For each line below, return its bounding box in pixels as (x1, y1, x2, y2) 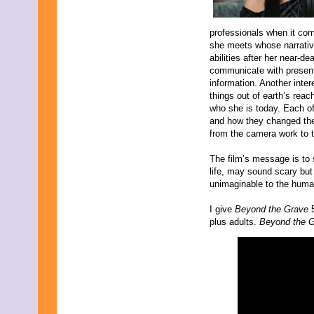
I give (210, 204, 235, 214)
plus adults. (210, 217, 259, 227)
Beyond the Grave (235, 204, 311, 214)
